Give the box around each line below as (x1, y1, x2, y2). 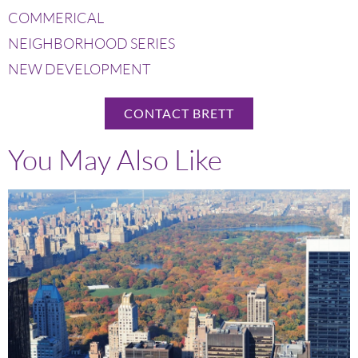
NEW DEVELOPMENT (8, 60, 151, 78)
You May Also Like (8, 142, 222, 177)
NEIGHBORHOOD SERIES (8, 34, 175, 53)
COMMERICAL (8, 9, 104, 27)
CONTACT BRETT (124, 105, 234, 121)
